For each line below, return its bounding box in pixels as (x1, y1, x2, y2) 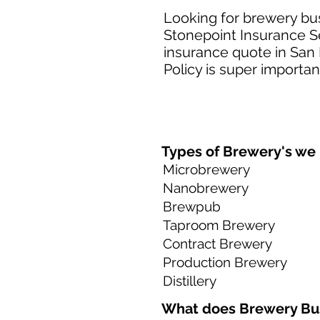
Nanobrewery (163, 180, 249, 196)
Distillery (163, 273, 216, 289)
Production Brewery (163, 254, 287, 270)
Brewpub (163, 199, 221, 214)
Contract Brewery (163, 236, 272, 251)
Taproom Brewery (163, 217, 275, 233)
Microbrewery (163, 161, 250, 177)
